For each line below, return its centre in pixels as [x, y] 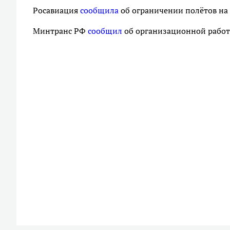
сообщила [99, 10]
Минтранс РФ [60, 31]
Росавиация [56, 10]
